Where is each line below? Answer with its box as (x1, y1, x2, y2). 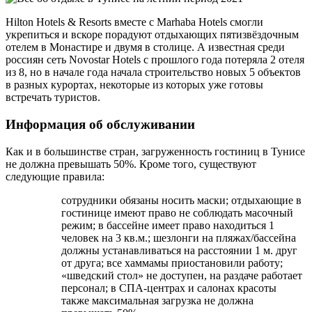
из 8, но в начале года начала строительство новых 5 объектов (6, 66, 301, 79)
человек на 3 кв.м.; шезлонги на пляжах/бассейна (61, 231, 296, 244)
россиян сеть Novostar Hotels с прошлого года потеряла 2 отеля (6, 54, 304, 66)
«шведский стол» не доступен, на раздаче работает (61, 269, 302, 281)
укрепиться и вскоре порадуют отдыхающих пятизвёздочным (6, 29, 299, 41)
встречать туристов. (6, 91, 100, 104)
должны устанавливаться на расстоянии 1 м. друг (61, 244, 297, 256)
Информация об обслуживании (6, 116, 195, 132)
